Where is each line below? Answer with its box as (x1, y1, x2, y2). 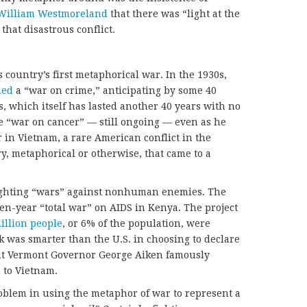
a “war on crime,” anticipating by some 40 (13, 85, 217, 97)
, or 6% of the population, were (62, 218, 210, 230)
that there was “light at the (108, 8, 240, 20)
